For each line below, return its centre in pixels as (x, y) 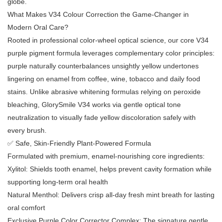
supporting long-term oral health (58, 182)
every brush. (27, 131)
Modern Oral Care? (38, 28)
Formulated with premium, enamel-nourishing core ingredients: (106, 156)
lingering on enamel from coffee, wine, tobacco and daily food (104, 79)
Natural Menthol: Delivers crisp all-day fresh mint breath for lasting (111, 195)
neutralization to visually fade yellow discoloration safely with (102, 118)
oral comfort (26, 208)
